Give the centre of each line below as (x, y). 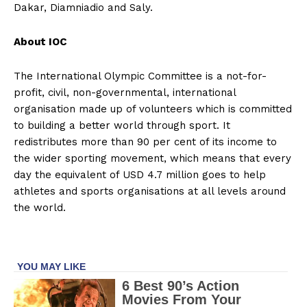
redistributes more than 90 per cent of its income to (145, 142)
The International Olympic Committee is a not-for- (140, 76)
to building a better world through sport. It (122, 125)
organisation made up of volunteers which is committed (153, 109)
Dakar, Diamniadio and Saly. (83, 8)
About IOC (40, 42)
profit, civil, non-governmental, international (125, 93)
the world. (40, 208)
